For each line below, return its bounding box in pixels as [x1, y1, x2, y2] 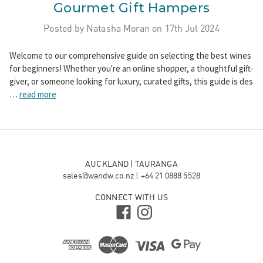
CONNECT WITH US [95, 193, 168, 203]
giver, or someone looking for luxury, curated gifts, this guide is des [9, 76, 253, 87]
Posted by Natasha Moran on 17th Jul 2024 [43, 22, 220, 35]
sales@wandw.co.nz [63, 171, 134, 181]
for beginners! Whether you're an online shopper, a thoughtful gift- [9, 63, 254, 75]
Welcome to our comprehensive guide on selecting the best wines [9, 50, 251, 62]
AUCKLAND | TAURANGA [85, 159, 178, 169]
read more [19, 89, 56, 100]
